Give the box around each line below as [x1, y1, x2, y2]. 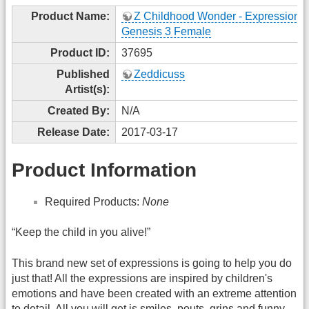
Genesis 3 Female [121, 25, 211, 37]
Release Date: [37, 126, 110, 138]
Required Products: [45, 195, 142, 208]
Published [57, 68, 110, 80]
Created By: [48, 104, 110, 117]
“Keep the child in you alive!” [12, 226, 150, 239]
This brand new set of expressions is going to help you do [12, 257, 292, 269]
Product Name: [31, 10, 110, 22]
